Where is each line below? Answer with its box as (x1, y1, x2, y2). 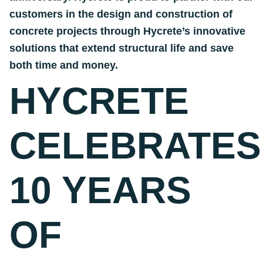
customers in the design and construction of (9, 8, 232, 20)
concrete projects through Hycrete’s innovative (9, 25, 245, 37)
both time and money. (9, 59, 118, 71)
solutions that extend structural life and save (9, 42, 234, 54)
